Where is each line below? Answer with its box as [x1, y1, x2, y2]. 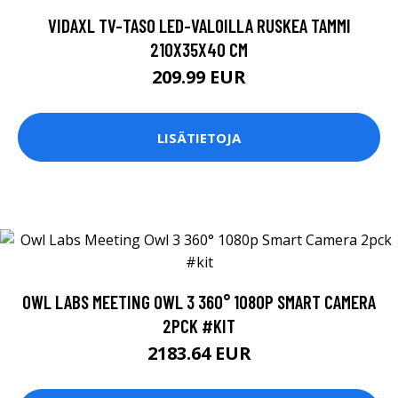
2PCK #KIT [163, 314, 235, 338]
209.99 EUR [152, 65, 246, 90]
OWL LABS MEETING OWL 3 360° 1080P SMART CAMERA [22, 291, 376, 314]
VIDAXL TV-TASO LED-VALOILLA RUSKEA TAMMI [47, 14, 351, 37]
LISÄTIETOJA [157, 128, 241, 147]
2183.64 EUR [147, 341, 251, 366]
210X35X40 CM [150, 38, 248, 61]
